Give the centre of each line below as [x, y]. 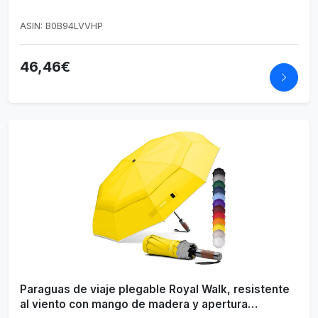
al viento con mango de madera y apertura [134, 305]
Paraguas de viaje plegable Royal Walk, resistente [155, 290]
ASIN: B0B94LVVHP [61, 26]
